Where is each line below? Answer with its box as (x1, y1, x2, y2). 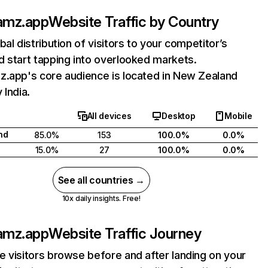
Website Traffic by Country (48, 13, 219, 31)
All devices (87, 111, 132, 121)
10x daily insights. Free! (62, 194, 141, 203)
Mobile (224, 111, 252, 121)
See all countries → (57, 174, 145, 186)
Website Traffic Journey (48, 225, 202, 242)
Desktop (162, 111, 196, 121)
